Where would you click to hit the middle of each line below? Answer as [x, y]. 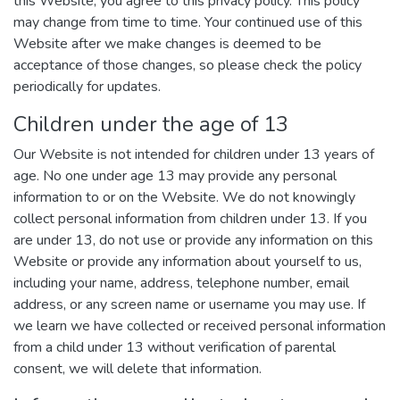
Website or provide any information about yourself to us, [187, 262]
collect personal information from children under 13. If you [190, 219]
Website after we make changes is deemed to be [167, 44]
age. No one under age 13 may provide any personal [175, 176]
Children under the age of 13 [151, 124]
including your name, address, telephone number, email [181, 283]
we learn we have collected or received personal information [200, 326]
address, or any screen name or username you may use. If [189, 304]
